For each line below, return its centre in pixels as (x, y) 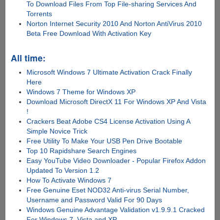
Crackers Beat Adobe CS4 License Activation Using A (109, 122)
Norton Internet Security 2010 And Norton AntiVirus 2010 (114, 24)
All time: (28, 58)
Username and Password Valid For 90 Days (95, 200)
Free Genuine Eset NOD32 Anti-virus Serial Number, (108, 190)
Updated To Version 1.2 (63, 171)
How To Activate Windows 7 (69, 180)
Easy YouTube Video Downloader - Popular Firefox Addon (116, 161)
